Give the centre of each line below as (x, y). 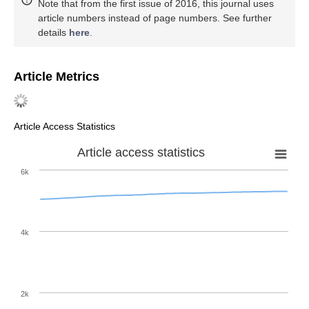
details (53, 33)
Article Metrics (57, 77)
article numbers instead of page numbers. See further (155, 18)
